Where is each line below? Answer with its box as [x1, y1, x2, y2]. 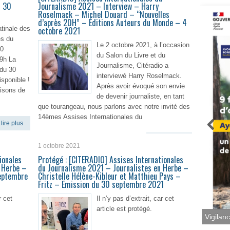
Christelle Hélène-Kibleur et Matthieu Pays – [38, 170, 181, 182]
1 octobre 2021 [38, 142, 80, 149]
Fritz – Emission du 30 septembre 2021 [38, 178, 164, 190]
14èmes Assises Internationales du [38, 113, 142, 121]
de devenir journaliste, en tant [97, 92, 184, 100]
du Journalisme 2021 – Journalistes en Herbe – [38, 162, 188, 174]
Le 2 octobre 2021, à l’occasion [97, 41, 189, 49]
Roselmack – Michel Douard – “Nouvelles [38, 8, 169, 21]
